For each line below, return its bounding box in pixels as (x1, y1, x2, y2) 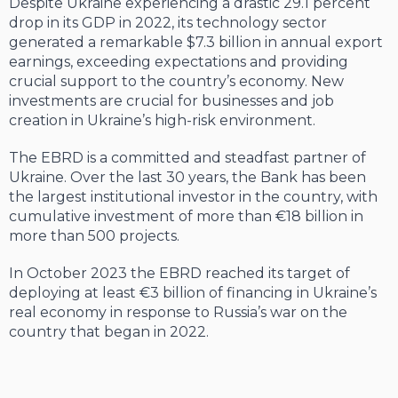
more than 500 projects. (9, 227, 179, 245)
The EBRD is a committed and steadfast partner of (9, 149, 366, 167)
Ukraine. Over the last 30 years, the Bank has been (9, 169, 366, 187)
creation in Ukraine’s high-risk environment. (9, 112, 315, 130)
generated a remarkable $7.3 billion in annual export (9, 34, 383, 52)
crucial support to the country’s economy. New (9, 73, 344, 91)
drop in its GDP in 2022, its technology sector (9, 14, 327, 32)
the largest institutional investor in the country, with (9, 188, 378, 206)
